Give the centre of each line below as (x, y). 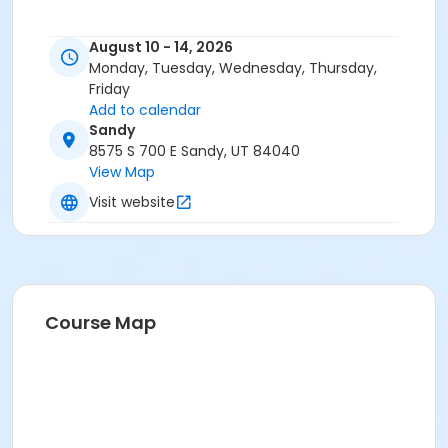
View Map (122, 172)
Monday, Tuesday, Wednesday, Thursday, (233, 68)
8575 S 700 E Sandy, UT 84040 (194, 151)
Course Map (100, 323)
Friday (109, 89)
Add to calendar (145, 110)
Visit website (132, 201)
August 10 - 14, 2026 (161, 47)
